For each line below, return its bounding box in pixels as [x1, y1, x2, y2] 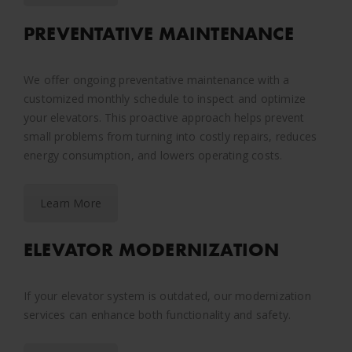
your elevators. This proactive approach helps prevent [24, 109, 305, 125]
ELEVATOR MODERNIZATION [24, 236, 280, 262]
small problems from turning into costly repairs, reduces [24, 128, 317, 144]
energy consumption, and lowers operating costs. [24, 147, 283, 163]
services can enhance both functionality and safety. [24, 306, 291, 322]
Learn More [40, 195, 101, 211]
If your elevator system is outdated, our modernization [24, 288, 311, 303]
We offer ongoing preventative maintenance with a [24, 71, 290, 87]
